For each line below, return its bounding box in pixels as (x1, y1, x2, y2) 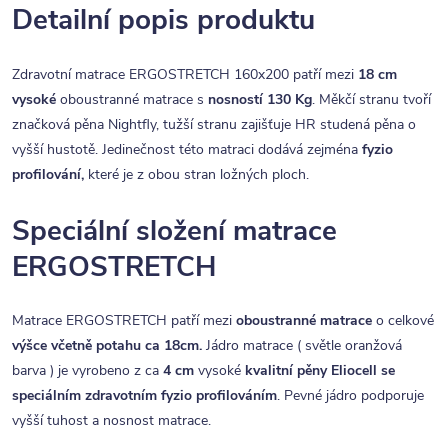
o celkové (372, 311, 434, 331)
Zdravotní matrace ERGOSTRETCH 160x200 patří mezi (12, 65, 358, 84)
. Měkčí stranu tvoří (312, 90, 431, 109)
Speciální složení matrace (12, 212, 337, 250)
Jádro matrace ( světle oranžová (202, 336, 402, 356)
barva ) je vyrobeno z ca (12, 361, 163, 381)
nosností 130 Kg (208, 90, 312, 109)
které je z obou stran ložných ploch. (84, 165, 309, 184)
